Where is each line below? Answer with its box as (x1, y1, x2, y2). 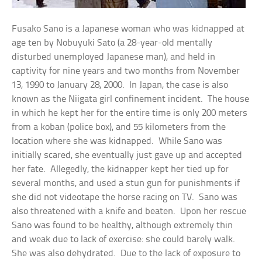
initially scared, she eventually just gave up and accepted (12, 150, 243, 160)
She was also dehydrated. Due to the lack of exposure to (12, 249, 241, 258)
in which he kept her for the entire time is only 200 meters (12, 108, 248, 118)
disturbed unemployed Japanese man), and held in (12, 52, 216, 62)
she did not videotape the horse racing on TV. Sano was (12, 192, 238, 202)
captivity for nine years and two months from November (12, 66, 240, 76)
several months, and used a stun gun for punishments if (12, 178, 240, 188)
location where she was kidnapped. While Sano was (12, 136, 223, 146)
